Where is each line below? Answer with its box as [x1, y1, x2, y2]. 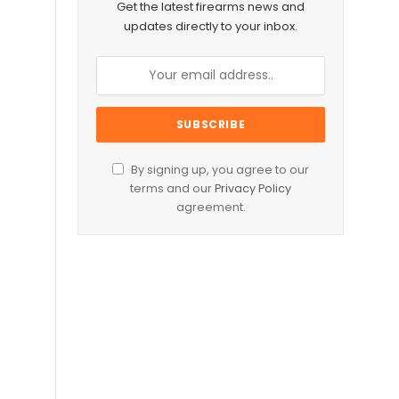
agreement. [175, 199, 246, 215]
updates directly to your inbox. [124, 17, 297, 35]
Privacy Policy [215, 180, 291, 196]
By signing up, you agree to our [128, 161, 309, 177]
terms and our [130, 180, 215, 196]
